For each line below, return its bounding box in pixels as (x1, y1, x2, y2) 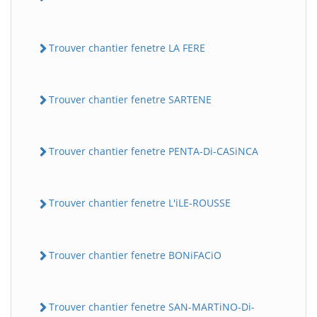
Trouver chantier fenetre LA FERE (49, 40, 205, 54)
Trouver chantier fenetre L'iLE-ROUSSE (49, 196, 231, 210)
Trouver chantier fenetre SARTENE (49, 92, 212, 106)
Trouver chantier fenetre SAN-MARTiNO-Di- (49, 299, 255, 313)
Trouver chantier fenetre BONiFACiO (49, 248, 221, 262)
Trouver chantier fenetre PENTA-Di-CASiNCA (49, 144, 258, 158)
